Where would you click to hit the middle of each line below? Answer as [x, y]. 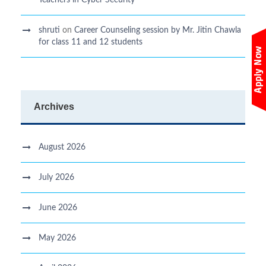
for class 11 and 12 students [91, 42]
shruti [49, 30]
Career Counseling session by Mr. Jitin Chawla [158, 30]
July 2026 [56, 177]
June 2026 [58, 208]
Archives [54, 106]
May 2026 [57, 238]
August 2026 [62, 147]
